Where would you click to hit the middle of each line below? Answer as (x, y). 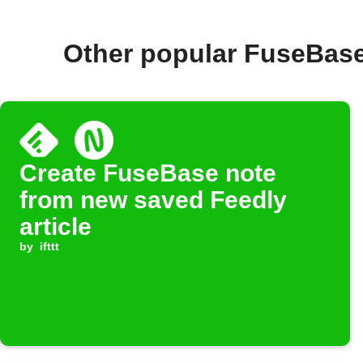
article (56, 227)
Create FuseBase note (148, 173)
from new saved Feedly (153, 200)
